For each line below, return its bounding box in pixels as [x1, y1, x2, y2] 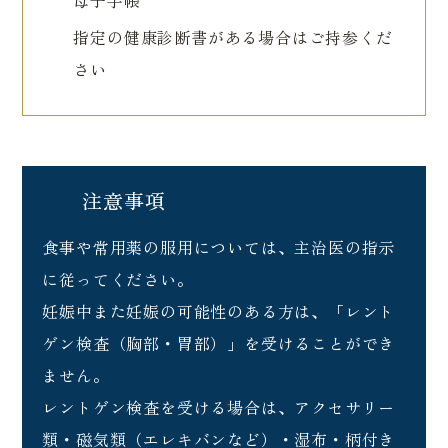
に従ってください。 [42, 267, 194, 292]
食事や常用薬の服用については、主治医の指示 [42, 235, 396, 260]
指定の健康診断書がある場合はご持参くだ [73, 25, 393, 50]
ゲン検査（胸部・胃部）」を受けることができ [42, 331, 396, 356]
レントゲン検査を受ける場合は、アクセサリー [42, 395, 396, 420]
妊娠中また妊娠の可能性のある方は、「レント [42, 299, 396, 324]
